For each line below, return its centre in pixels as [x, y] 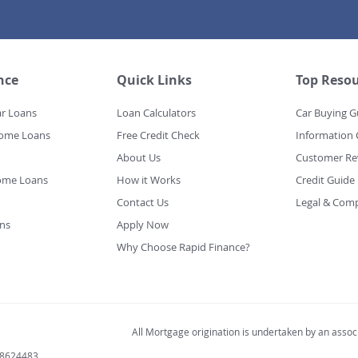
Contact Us [142, 203]
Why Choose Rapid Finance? [183, 247]
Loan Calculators [156, 113]
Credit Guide [325, 180]
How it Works [148, 180]
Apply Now [142, 225]
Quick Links [154, 80]
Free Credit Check [158, 135]
